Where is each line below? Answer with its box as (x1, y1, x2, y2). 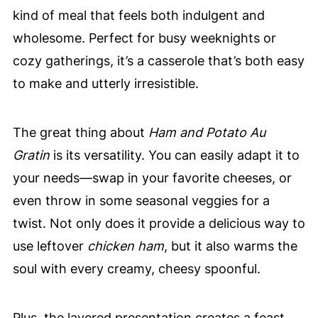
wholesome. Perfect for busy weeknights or (12, 31, 276, 45)
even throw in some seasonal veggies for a (12, 193, 270, 208)
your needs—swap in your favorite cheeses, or (12, 170, 292, 185)
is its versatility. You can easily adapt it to (49, 148, 300, 163)
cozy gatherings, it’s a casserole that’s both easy (12, 53, 305, 68)
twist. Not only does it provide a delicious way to (12, 216, 305, 231)
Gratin (12, 148, 50, 163)
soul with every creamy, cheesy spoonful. (12, 261, 261, 276)
